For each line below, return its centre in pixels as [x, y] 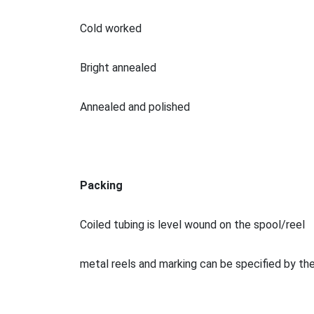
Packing [101, 185]
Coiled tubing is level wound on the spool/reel [192, 224]
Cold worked [111, 28]
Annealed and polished [135, 107]
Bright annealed [118, 67]
